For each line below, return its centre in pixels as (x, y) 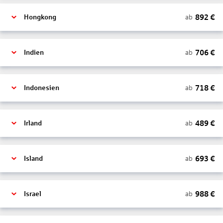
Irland (33, 123)
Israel (33, 194)
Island (33, 159)
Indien (34, 53)
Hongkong (40, 17)
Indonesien (42, 88)
